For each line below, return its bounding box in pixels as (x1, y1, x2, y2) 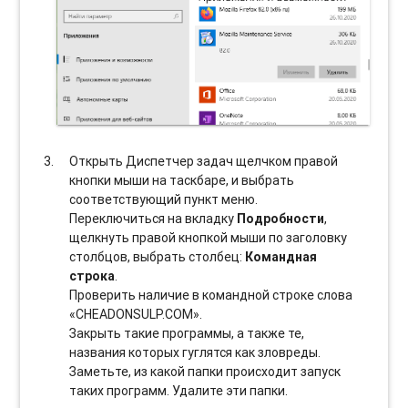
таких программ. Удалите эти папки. (69, 382, 289, 400)
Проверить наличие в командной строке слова (69, 287, 353, 304)
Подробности (237, 210, 325, 228)
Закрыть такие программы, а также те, (69, 325, 305, 342)
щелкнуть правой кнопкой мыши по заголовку (69, 229, 348, 247)
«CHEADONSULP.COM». (69, 306, 203, 323)
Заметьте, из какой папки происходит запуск (69, 363, 342, 381)
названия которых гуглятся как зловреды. (69, 344, 321, 362)
